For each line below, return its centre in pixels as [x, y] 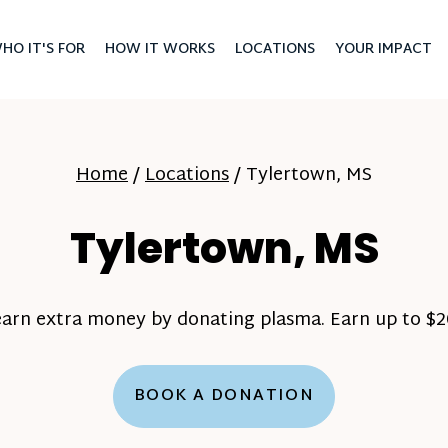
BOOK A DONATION [224, 396]
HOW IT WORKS [159, 49]
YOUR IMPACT [383, 49]
